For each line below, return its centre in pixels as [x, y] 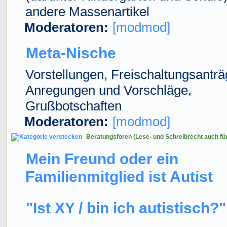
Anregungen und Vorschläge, [108, 90]
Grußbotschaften [73, 106]
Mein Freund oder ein [102, 158]
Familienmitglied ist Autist [119, 176]
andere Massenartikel [87, 11]
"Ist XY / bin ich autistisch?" [126, 207]
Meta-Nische [71, 52]
